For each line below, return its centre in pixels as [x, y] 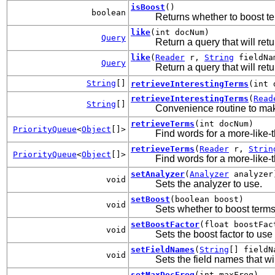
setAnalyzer [158, 174]
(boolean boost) [207, 199]
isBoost [148, 7]
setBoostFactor [165, 224]
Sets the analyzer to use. [209, 184]
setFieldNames [163, 249]
